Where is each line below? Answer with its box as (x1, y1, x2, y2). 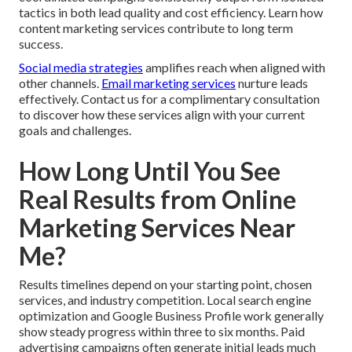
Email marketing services (101, 75, 236, 91)
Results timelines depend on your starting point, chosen (19, 277, 312, 292)
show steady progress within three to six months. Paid (19, 324, 305, 339)
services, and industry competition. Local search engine (19, 292, 311, 308)
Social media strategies (19, 60, 143, 75)
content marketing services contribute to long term (19, 20, 293, 36)
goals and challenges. (19, 123, 131, 138)
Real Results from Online (19, 184, 296, 215)
